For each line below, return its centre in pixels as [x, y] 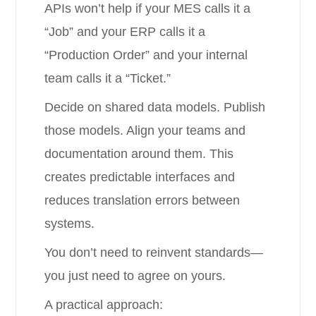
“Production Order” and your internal [146, 55]
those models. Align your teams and [145, 130]
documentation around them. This [139, 154]
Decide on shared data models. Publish [155, 107]
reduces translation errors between [142, 200]
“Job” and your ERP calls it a [125, 32]
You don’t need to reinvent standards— [154, 253]
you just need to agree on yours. [135, 276]
